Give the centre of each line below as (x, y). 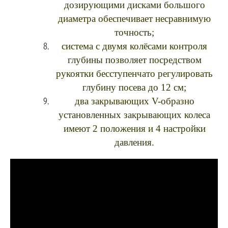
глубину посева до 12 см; (134, 87)
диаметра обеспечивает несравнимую (134, 19)
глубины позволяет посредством (134, 60)
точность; (134, 32)
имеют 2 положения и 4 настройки (134, 129)
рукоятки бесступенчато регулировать (134, 74)
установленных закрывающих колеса (134, 115)
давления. (134, 142)
